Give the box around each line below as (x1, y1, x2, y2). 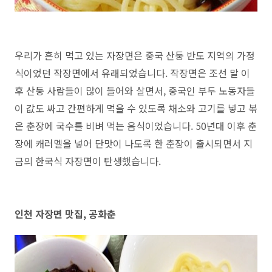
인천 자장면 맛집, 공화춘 (15, 206, 116, 221)
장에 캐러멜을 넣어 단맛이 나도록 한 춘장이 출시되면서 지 (15, 135, 253, 151)
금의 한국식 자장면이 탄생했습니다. (15, 153, 163, 168)
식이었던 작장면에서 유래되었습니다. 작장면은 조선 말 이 (15, 65, 250, 80)
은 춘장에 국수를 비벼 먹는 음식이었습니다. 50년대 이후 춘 (15, 118, 257, 133)
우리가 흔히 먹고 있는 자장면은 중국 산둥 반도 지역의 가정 (15, 47, 255, 63)
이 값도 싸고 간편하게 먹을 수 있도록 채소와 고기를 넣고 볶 (15, 100, 257, 115)
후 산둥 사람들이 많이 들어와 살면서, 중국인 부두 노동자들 (15, 83, 255, 98)
